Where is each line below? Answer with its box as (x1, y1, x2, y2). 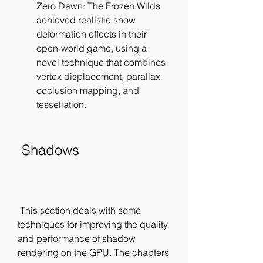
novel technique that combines (36, 56, 166, 68)
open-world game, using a (36, 42, 147, 54)
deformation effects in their (36, 28, 147, 40)
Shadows (22, 141, 79, 159)
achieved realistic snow (36, 14, 136, 26)
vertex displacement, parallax (36, 70, 160, 82)
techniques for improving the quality (18, 218, 168, 230)
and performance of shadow (18, 232, 136, 244)
